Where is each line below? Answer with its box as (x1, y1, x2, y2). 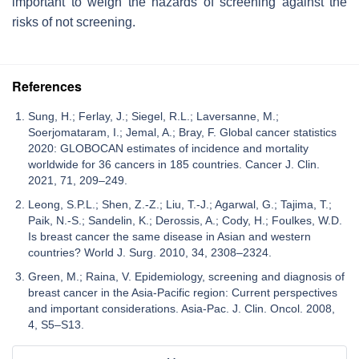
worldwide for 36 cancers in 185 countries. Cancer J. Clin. (28, 157, 320, 171)
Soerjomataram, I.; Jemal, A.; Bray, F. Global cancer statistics (28, 125, 337, 139)
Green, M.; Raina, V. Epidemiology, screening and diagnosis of (28, 269, 345, 283)
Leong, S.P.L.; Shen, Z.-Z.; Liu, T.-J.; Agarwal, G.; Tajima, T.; (28, 197, 332, 211)
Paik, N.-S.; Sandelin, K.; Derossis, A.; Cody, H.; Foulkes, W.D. (28, 213, 342, 227)
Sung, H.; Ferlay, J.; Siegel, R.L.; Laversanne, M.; (28, 109, 279, 123)
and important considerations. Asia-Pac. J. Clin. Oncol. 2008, (28, 301, 335, 315)
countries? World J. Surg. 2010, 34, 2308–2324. (28, 245, 272, 259)
